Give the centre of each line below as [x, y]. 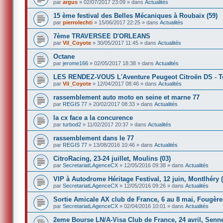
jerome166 [76, 63]
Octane [64, 56]
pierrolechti [78, 22]
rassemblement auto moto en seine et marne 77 [127, 97]
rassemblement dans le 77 [94, 138]
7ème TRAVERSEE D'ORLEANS [102, 36]
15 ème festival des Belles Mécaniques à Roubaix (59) [136, 15]
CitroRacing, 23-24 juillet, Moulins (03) [112, 158]
